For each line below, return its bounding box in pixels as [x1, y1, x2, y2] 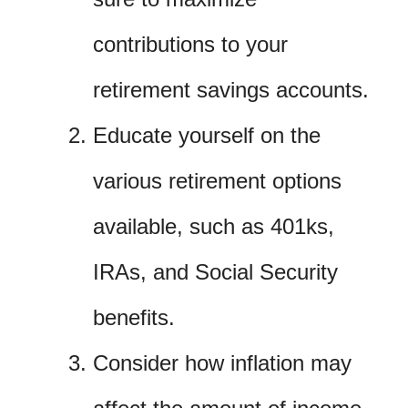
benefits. [93, 305, 175, 331]
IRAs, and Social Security [93, 260, 338, 285]
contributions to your [93, 32, 288, 57]
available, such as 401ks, [93, 214, 334, 240]
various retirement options [93, 168, 342, 194]
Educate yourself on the [93, 123, 321, 148]
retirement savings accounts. [93, 77, 369, 103]
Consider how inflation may [93, 351, 352, 376]
